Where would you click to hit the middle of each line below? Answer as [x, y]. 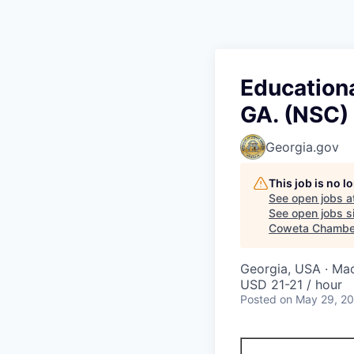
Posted [258, 299]
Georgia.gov [302, 147]
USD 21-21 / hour [291, 284]
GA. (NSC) [294, 114]
